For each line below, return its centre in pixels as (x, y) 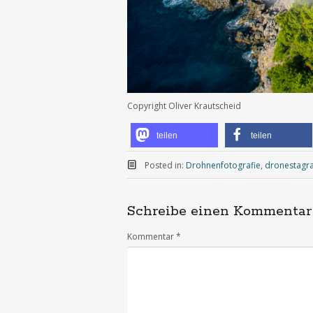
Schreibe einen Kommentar (219, 211)
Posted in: (165, 165)
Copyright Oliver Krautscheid (184, 105)
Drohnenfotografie (223, 165)
